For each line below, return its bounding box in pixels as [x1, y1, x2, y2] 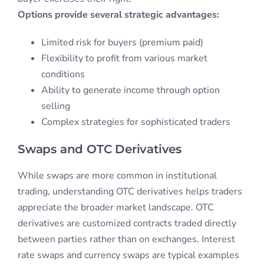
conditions [41, 68, 85, 81]
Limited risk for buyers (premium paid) [41, 36, 203, 49]
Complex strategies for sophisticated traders [41, 115, 230, 129]
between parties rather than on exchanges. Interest [17, 233, 235, 246]
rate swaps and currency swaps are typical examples [17, 249, 239, 262]
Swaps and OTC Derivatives [17, 142, 181, 157]
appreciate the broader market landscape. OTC [17, 201, 214, 214]
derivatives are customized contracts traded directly [17, 217, 236, 230]
